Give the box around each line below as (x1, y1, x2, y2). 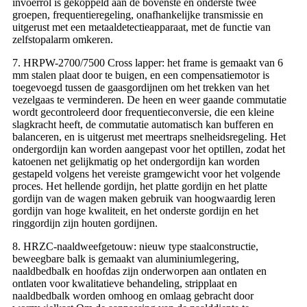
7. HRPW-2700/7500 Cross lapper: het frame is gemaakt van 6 (12, 56, 283, 69)
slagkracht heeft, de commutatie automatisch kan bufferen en (12, 118, 273, 130)
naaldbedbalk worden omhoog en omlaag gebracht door (12, 289, 254, 302)
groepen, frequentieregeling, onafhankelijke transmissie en (12, 8, 263, 21)
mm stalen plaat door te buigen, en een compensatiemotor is (12, 69, 269, 81)
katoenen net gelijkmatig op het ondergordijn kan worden (12, 155, 260, 167)
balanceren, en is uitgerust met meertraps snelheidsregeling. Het (12, 130, 286, 143)
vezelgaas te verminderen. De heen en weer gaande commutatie (12, 93, 286, 106)
